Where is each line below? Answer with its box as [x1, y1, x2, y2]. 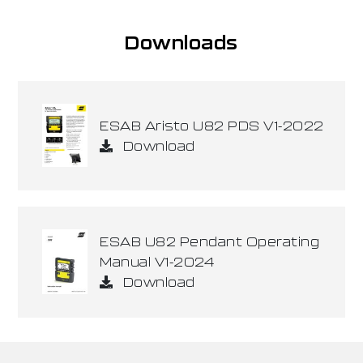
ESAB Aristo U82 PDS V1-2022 [100, 117, 324, 133]
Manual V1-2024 [100, 254, 215, 270]
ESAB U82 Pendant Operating [100, 233, 320, 250]
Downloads [125, 30, 238, 53]
